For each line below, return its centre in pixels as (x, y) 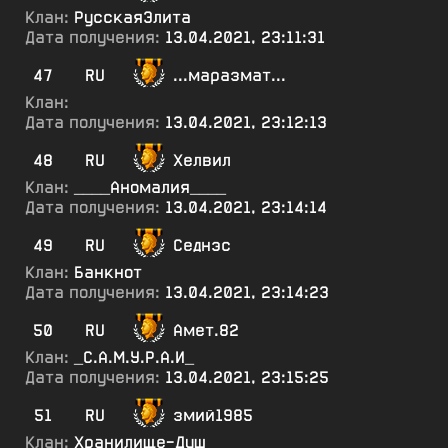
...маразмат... (229, 75)
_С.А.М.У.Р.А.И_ (134, 357)
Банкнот (108, 272)
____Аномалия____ (150, 187)
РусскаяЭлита (132, 17)
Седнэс (202, 245)
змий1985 (213, 415)
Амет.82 (206, 330)
